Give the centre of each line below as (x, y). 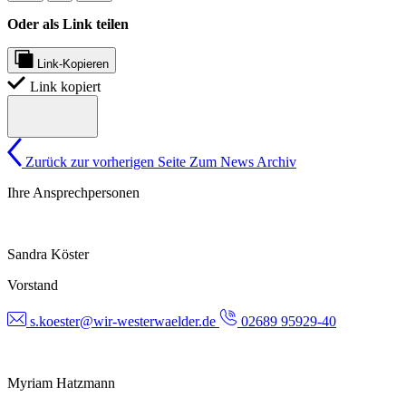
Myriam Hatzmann (61, 383)
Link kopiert (65, 86)
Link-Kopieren (73, 63)
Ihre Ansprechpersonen (73, 193)
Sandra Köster (48, 255)
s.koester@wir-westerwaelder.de (123, 322)
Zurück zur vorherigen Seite (106, 162)
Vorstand (33, 285)
